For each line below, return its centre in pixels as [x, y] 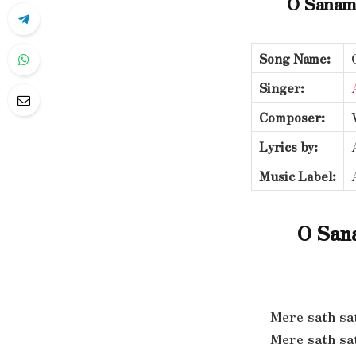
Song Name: [295, 58]
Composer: [292, 117]
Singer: [282, 88]
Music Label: [298, 176]
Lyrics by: [288, 147]
